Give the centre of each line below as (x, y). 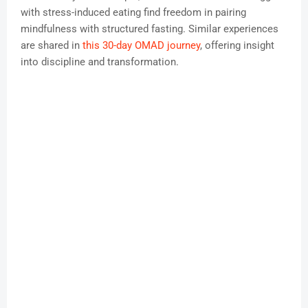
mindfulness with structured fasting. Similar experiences (150, 29)
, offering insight (237, 46)
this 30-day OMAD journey (141, 46)
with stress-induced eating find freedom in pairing (133, 13)
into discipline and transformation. (100, 62)
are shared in (52, 46)
